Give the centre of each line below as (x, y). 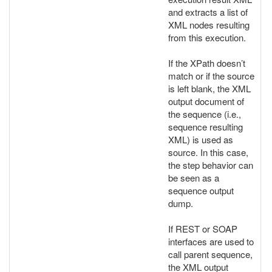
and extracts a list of (208, 12)
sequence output (201, 190)
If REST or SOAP (203, 228)
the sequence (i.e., (205, 114)
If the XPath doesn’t (207, 63)
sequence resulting (206, 126)
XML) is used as (201, 139)
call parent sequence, (210, 254)
